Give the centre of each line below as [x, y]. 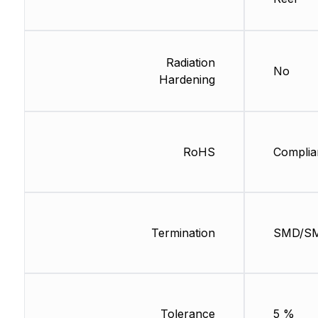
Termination [183, 233]
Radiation [190, 63]
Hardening [187, 80]
